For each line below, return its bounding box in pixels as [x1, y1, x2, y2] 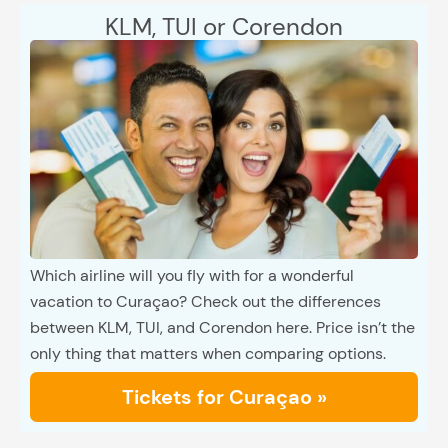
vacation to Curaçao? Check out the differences [30, 291, 381, 313]
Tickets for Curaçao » [121, 384, 327, 411]
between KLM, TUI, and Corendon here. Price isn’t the [30, 317, 415, 339]
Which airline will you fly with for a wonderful [30, 265, 354, 287]
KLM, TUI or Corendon [105, 11, 343, 43]
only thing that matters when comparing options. [30, 343, 386, 365]
